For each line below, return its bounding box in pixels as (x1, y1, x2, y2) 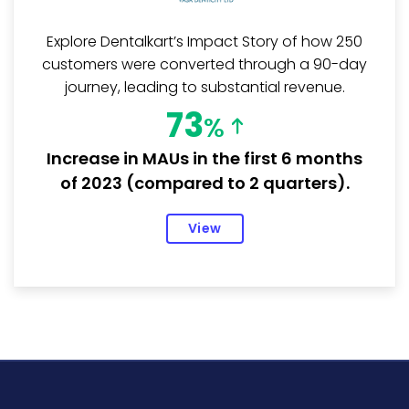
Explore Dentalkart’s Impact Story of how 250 (47, 30, 362, 52)
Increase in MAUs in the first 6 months (47, 146, 362, 170)
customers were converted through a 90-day (42, 53, 367, 75)
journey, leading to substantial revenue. (64, 76, 345, 98)
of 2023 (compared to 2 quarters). (59, 171, 350, 194)
